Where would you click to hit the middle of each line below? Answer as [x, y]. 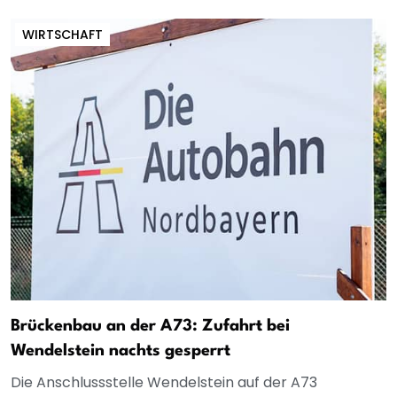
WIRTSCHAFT [62, 34]
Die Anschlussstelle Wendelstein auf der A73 [164, 382]
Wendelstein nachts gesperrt [121, 350]
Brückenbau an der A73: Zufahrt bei [150, 326]
